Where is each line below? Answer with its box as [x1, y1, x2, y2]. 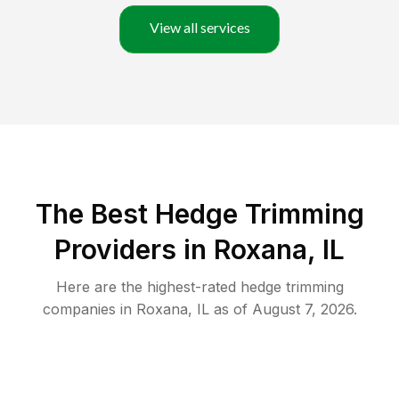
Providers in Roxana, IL [54, 233, 345, 266]
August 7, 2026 [251, 300, 354, 319]
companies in [42, 300, 132, 319]
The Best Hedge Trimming [35, 198, 364, 231]
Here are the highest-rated [55, 278, 240, 297]
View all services [149, 19, 250, 37]
